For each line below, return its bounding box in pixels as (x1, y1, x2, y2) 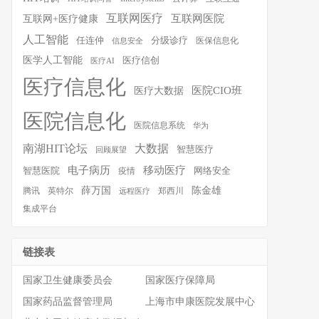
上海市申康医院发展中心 (145, 296, 255, 307)
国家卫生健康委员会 (23, 275, 113, 286)
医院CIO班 (192, 84, 242, 96)
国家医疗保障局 (145, 275, 215, 286)
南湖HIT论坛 (23, 142, 88, 155)
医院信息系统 (134, 120, 185, 130)
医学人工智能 (23, 54, 83, 66)
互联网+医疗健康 (23, 14, 98, 24)
